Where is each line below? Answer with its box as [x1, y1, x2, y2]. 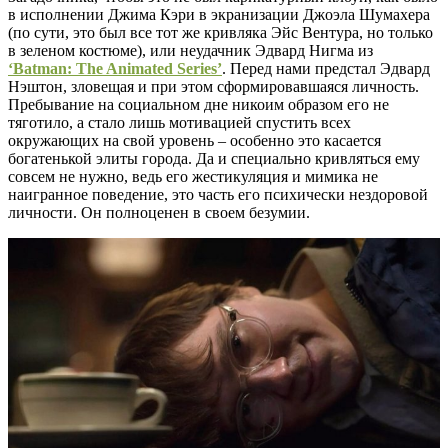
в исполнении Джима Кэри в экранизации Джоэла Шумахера [8, 6, 430, 24]
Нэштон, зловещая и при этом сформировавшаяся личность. [8, 78, 419, 96]
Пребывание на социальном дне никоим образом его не [8, 96, 389, 114]
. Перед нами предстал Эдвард [222, 60, 430, 78]
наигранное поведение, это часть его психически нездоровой [8, 186, 428, 204]
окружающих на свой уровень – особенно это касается [8, 132, 381, 150]
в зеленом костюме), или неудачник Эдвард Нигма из [8, 42, 373, 60]
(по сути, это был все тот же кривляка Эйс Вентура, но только [8, 24, 433, 42]
